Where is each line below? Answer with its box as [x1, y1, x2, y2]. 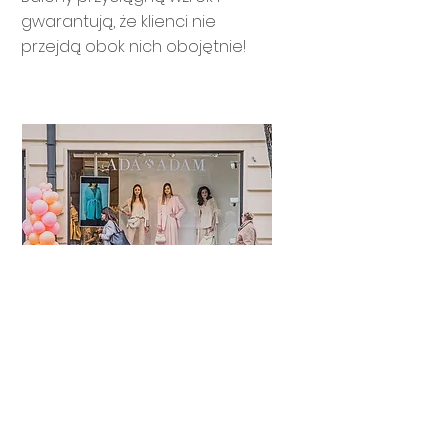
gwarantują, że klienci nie [21, 10, 216, 34]
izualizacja [63, 404, 210, 436]
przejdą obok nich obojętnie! [21, 35, 246, 59]
